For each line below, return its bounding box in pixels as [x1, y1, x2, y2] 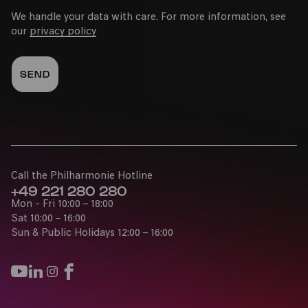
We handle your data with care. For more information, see [11, 12, 286, 23]
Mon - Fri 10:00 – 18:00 [11, 199, 113, 210]
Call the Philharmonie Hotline [11, 170, 153, 181]
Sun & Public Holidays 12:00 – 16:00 [11, 228, 173, 239]
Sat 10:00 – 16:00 [11, 213, 86, 224]
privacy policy [30, 26, 96, 37]
